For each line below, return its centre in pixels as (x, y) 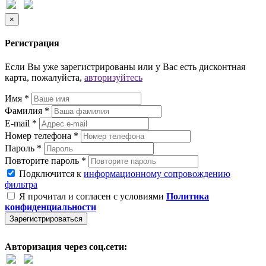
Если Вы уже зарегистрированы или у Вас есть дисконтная (125, 66)
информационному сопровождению (157, 173)
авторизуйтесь (113, 77)
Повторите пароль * (45, 160)
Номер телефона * (42, 135)
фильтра (21, 184)
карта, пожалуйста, (45, 77)
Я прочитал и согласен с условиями (91, 196)
